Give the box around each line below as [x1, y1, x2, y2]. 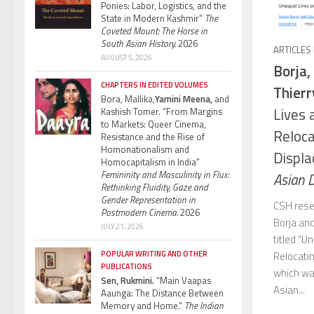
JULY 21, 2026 [101, 220, 144, 232]
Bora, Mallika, [101, 91, 155, 106]
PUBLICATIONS [101, 260, 152, 272]
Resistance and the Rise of [101, 129, 205, 144]
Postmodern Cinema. [101, 205, 178, 219]
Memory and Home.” [101, 298, 184, 313]
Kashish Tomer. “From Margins [101, 104, 222, 118]
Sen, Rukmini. [101, 273, 154, 287]
